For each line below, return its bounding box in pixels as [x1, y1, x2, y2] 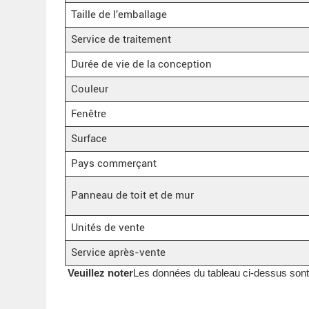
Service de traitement [70, 32, 171, 46]
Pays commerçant [70, 157, 157, 170]
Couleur [70, 82, 108, 95]
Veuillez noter [65, 266, 134, 279]
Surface [70, 132, 107, 145]
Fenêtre [70, 107, 106, 120]
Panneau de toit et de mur [70, 188, 194, 201]
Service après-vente [70, 246, 166, 259]
